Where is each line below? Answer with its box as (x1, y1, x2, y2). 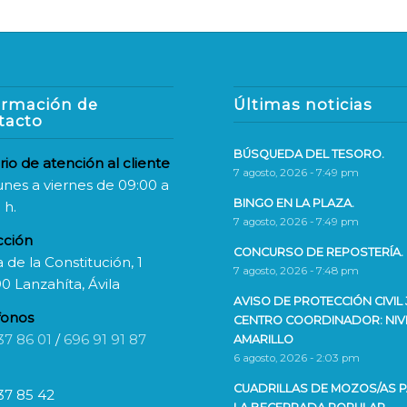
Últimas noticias (233, 95, 373, 114)
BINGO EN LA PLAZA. (233, 196, 355, 211)
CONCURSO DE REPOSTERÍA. (233, 245, 404, 260)
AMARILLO (233, 333, 294, 347)
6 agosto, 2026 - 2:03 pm (233, 352, 361, 365)
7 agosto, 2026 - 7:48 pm (233, 264, 360, 278)
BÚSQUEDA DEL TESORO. (233, 147, 385, 162)
